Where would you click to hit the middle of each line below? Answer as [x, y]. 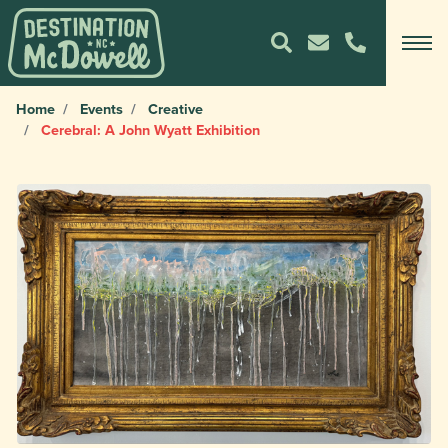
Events [101, 108]
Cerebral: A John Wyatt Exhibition [148, 129]
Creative [175, 108]
